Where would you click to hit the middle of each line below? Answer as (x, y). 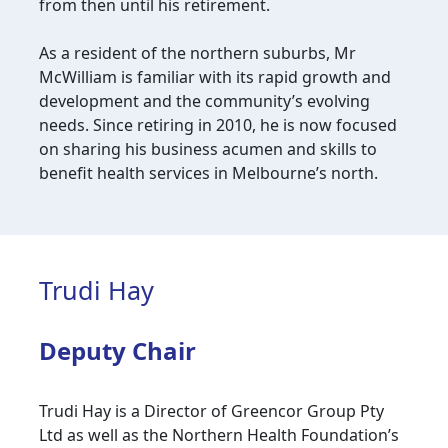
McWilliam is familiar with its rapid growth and (215, 77)
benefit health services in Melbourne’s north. (208, 173)
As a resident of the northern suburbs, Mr (197, 53)
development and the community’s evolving (204, 101)
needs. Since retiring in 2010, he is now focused (218, 125)
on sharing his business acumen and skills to (208, 149)
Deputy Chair (117, 350)
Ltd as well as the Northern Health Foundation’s (219, 435)
